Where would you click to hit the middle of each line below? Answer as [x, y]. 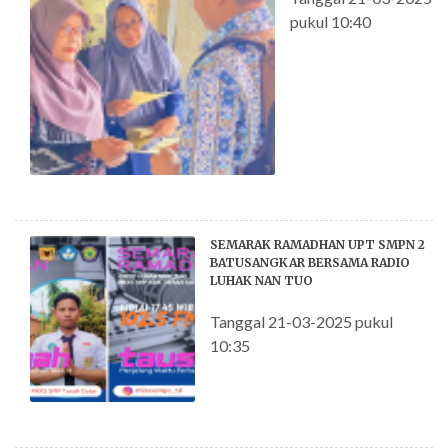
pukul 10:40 [331, 22]
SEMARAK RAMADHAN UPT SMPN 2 [318, 245]
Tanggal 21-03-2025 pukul [302, 322]
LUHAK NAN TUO [262, 281]
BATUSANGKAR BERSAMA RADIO [310, 263]
